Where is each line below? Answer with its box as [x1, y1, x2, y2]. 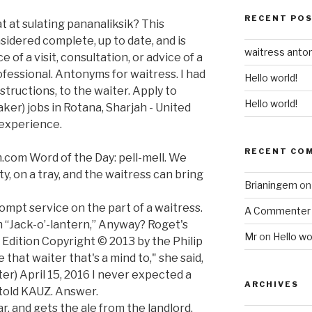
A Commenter [244, 205, 311, 217]
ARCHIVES [244, 279, 299, 290]
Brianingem [244, 179, 297, 192]
